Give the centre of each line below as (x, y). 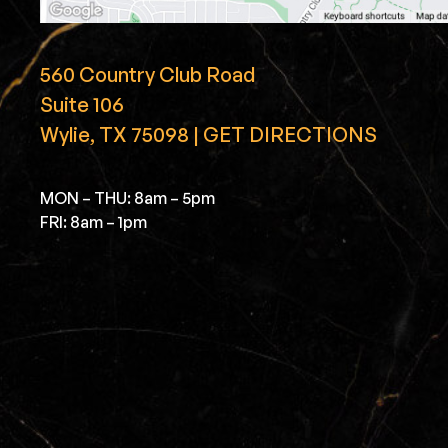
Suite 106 (82, 104)
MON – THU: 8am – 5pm (127, 198)
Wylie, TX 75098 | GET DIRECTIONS (208, 134)
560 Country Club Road (147, 74)
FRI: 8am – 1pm (93, 222)
